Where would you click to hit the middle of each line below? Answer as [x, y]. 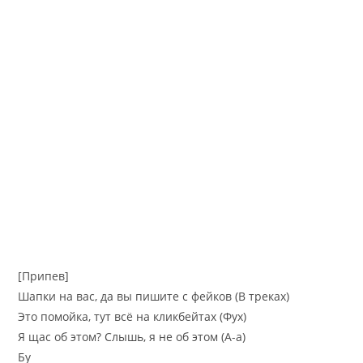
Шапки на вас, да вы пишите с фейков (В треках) [154, 296]
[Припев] [44, 275]
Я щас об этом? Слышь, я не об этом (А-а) [132, 336]
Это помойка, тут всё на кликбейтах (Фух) [132, 316]
